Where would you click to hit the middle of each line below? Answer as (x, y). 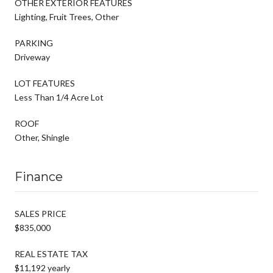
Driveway (32, 57)
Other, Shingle (42, 137)
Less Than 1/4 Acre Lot (59, 97)
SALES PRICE (41, 213)
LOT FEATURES (45, 83)
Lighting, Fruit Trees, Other (67, 16)
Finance (39, 176)
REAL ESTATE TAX (51, 253)
